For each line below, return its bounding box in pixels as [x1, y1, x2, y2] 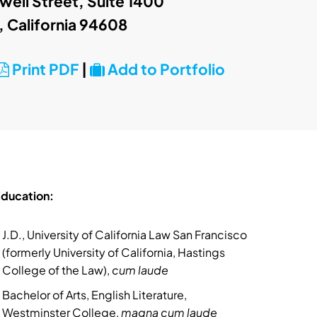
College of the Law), [2, 263, 113, 277]
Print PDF [9, 59, 79, 79]
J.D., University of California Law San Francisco [2, 227, 248, 242]
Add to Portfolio [105, 59, 226, 79]
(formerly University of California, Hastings [2, 245, 226, 260]
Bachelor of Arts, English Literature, [2, 287, 188, 302]
